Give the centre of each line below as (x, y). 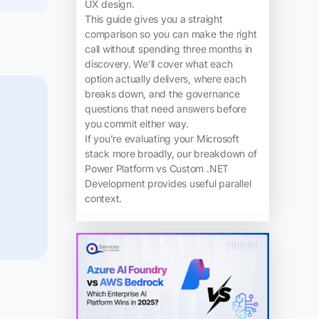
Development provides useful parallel (168, 184)
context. (103, 199)
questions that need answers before (165, 109)
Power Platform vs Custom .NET (157, 169)
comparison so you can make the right (171, 34)
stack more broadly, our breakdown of (171, 154)
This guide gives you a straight (153, 19)
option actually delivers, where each (165, 79)
